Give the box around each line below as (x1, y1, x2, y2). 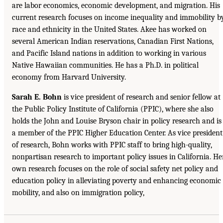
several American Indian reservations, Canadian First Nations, (12, 36, 214, 46)
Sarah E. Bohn (12, 92, 62, 102)
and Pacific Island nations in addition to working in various (12, 48, 206, 58)
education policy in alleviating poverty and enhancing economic (12, 176, 221, 185)
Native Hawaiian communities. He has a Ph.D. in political (12, 60, 199, 70)
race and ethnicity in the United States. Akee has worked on (12, 24, 207, 34)
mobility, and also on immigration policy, (12, 188, 144, 197)
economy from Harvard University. (12, 72, 126, 82)
